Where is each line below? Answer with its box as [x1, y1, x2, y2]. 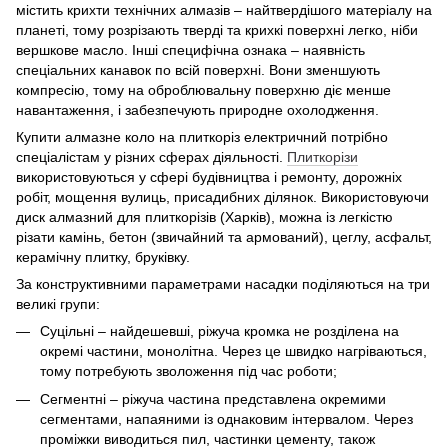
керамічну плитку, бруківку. [16, 248, 190, 265]
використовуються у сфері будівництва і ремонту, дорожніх [16, 168, 402, 185]
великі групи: [16, 295, 100, 312]
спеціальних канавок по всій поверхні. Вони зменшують [16, 61, 380, 78]
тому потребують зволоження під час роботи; [40, 362, 337, 379]
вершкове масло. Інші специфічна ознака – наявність [16, 41, 365, 58]
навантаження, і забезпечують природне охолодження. [16, 101, 379, 118]
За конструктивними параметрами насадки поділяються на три [16, 275, 430, 292]
